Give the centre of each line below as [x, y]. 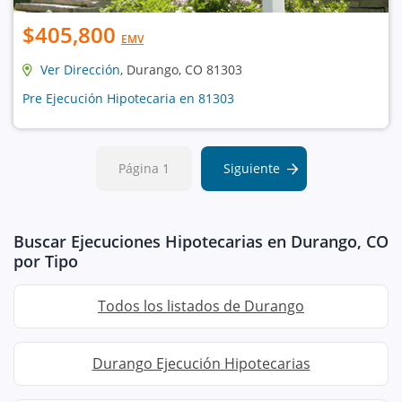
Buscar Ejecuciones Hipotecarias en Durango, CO [201, 241]
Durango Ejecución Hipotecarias [201, 363]
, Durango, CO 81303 [181, 70]
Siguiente [251, 168]
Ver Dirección [80, 70]
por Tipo [46, 261]
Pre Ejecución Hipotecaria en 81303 [128, 98]
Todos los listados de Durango [201, 306]
